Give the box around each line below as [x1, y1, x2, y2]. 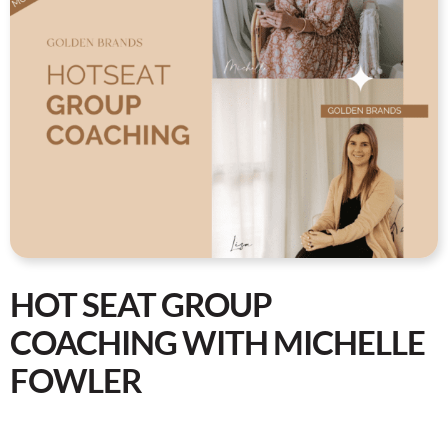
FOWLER [10, 360, 142, 401]
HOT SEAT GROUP [10, 284, 272, 325]
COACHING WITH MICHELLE [10, 322, 425, 363]
